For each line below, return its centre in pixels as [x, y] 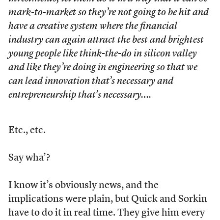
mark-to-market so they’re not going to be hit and [108, 13]
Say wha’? [29, 158]
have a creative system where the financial [93, 27]
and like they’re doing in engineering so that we [103, 68]
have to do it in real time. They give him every [106, 213]
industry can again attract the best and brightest [106, 40]
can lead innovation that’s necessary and [91, 82]
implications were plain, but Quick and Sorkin [108, 199]
